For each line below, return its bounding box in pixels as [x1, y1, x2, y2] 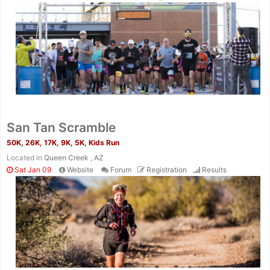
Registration [146, 165, 187, 174]
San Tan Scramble [7, 119, 116, 135]
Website [67, 165, 93, 174]
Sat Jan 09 [13, 165, 51, 174]
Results [202, 165, 227, 174]
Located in [7, 152, 44, 162]
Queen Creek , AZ [44, 152, 104, 162]
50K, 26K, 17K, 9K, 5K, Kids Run [7, 137, 119, 147]
